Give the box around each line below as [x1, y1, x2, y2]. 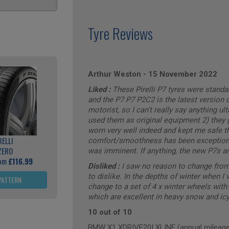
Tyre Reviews [87, 23, 153, 44]
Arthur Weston [87, 70, 141, 79]
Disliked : [87, 162, 122, 171]
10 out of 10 [87, 208, 132, 217]
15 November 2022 [148, 70, 217, 79]
